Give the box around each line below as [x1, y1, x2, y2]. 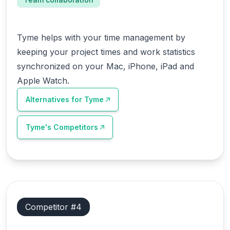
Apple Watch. [17, 75, 69, 86]
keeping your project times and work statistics [17, 47, 195, 57]
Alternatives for [26, 95, 84, 104]
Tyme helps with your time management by [17, 32, 185, 43]
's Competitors [45, 123, 98, 131]
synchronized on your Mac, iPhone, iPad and [17, 61, 194, 71]
